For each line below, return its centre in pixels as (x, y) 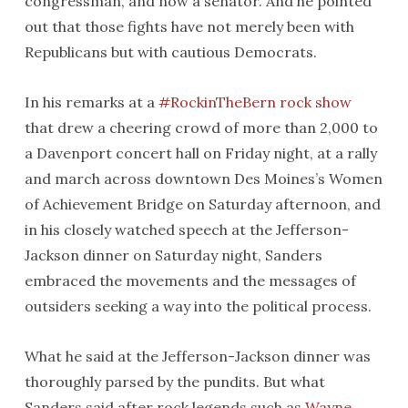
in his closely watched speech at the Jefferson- (186, 229)
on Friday (236, 153)
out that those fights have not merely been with (189, 26)
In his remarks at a (91, 102)
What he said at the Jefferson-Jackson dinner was (197, 356)
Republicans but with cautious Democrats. (170, 52)
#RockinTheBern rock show (255, 102)
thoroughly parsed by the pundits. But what (174, 382)
